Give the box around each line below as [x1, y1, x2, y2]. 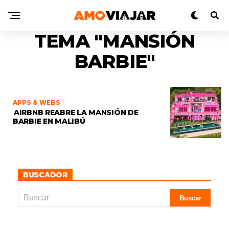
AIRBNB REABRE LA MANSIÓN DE [14, 107, 139, 117]
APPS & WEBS [13, 98, 60, 106]
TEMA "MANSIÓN [34, 30, 195, 52]
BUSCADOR [23, 170, 67, 179]
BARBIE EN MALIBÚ [13, 116, 87, 126]
